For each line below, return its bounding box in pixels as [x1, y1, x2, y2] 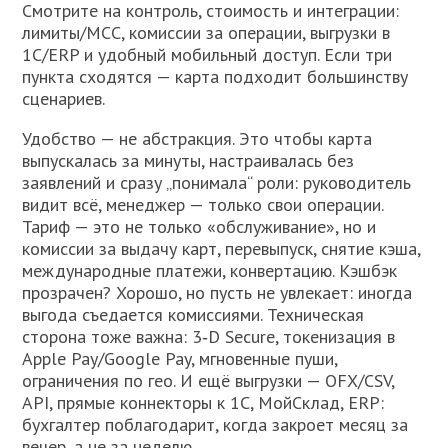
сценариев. [22, 87, 106, 111]
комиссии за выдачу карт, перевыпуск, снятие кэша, [22, 237, 421, 261]
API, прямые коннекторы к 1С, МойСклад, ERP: [22, 391, 385, 415]
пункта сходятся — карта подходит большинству [22, 65, 409, 89]
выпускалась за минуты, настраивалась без [22, 149, 355, 173]
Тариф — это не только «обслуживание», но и [22, 215, 377, 239]
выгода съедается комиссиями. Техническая [22, 303, 365, 327]
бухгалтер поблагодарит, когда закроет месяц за [22, 413, 409, 437]
